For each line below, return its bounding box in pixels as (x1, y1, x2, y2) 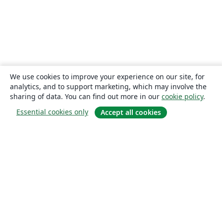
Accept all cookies (101, 108, 161, 117)
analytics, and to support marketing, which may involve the (10, 81, 207, 91)
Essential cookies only (16, 107, 88, 116)
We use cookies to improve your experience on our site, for (10, 71, 205, 81)
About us (44, 177, 74, 187)
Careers (44, 191, 70, 201)
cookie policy (162, 91, 203, 101)
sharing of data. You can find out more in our (10, 91, 162, 101)
